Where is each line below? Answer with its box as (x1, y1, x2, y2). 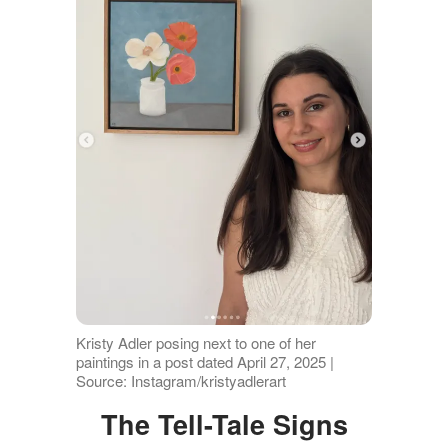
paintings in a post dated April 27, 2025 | (75, 351, 334, 373)
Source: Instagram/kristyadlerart (75, 370, 286, 392)
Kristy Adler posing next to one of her (75, 332, 316, 354)
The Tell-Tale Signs (117, 405, 348, 444)
